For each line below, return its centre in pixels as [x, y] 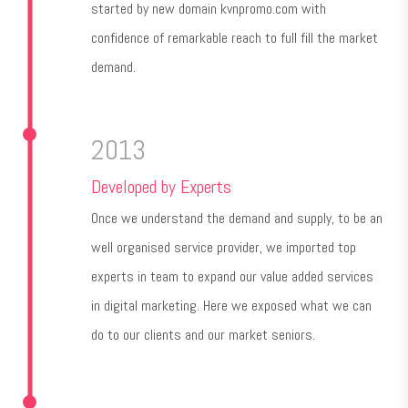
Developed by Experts [161, 186]
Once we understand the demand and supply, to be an [237, 218]
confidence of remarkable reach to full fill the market [235, 37]
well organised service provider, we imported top [224, 247]
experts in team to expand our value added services [232, 276]
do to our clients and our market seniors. [203, 334]
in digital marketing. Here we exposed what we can [231, 305]
